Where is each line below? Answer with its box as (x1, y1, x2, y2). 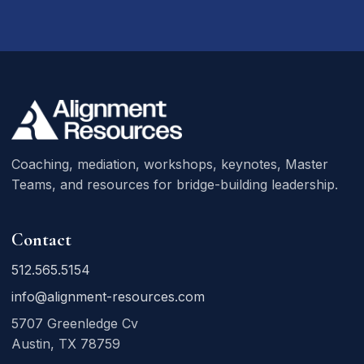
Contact (11, 229, 71, 251)
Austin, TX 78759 (11, 336, 120, 353)
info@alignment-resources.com (11, 288, 205, 305)
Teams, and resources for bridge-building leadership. (11, 176, 338, 193)
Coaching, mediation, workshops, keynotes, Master (11, 156, 328, 173)
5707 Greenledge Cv (11, 315, 138, 332)
